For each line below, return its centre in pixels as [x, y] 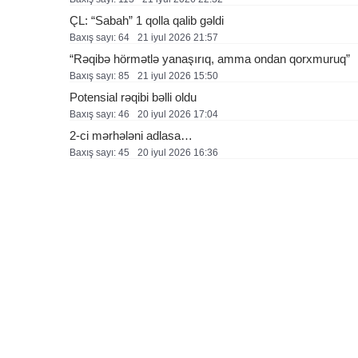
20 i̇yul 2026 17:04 [178, 114]
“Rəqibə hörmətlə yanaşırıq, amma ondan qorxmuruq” [210, 59]
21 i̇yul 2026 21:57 [178, 38]
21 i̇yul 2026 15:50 [178, 76]
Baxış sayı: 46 [99, 114]
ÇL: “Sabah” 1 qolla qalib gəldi [147, 20]
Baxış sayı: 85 [99, 76]
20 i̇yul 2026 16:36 [178, 153]
